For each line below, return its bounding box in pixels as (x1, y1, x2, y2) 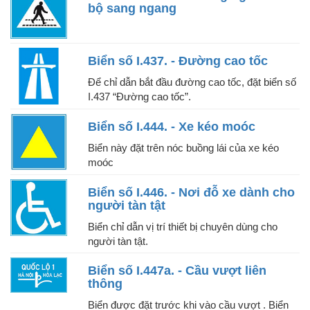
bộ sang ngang (88, 1, 176, 16)
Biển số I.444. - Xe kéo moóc (88, 120, 255, 134)
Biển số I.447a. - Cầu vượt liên (88, 263, 266, 277)
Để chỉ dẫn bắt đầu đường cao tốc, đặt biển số (88, 76, 296, 89)
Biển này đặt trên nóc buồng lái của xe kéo (88, 142, 279, 154)
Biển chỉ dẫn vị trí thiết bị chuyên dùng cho (88, 220, 277, 232)
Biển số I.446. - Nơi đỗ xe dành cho (88, 185, 295, 199)
